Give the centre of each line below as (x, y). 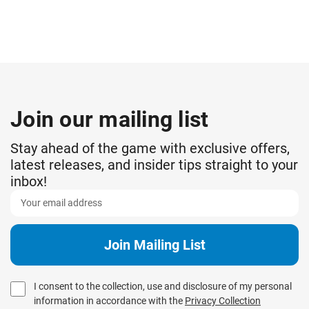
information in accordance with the (109, 300)
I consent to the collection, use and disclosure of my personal (163, 286)
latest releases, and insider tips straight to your (154, 165)
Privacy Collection (223, 300)
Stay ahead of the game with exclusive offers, (150, 148)
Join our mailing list (110, 119)
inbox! (29, 181)
